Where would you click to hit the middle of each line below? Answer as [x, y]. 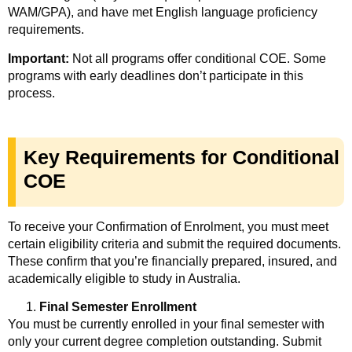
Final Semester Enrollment [118, 306]
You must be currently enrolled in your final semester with [166, 324]
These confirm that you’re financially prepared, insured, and [172, 261]
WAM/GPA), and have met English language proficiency [163, 13]
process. [31, 93]
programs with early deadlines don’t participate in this [156, 75]
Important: [38, 58]
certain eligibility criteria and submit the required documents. [174, 244]
